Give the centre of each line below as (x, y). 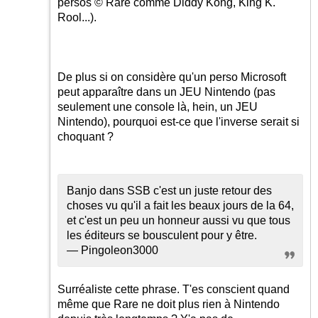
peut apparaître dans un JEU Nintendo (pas (166, 92)
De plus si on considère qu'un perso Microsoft (172, 77)
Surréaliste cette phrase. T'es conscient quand (174, 289)
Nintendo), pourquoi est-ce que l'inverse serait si (179, 122)
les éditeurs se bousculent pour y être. (162, 235)
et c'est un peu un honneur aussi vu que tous (179, 220)
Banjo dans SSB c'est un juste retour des (169, 191)
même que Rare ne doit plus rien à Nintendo (169, 304)
